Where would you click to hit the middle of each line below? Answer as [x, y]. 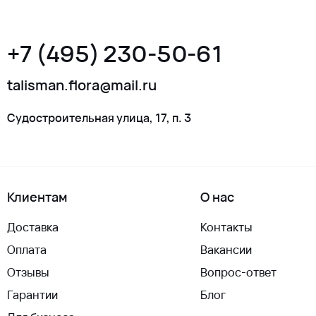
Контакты [226, 227]
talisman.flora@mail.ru [82, 85]
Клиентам [37, 196]
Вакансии [226, 249]
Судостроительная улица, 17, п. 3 [99, 117]
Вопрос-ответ [238, 272]
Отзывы [28, 272]
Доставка [33, 227]
